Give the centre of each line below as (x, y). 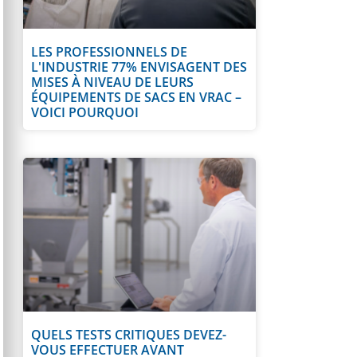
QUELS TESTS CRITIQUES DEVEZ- (129, 335)
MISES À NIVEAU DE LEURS (112, 82)
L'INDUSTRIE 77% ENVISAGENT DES (139, 67)
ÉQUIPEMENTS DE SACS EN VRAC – (136, 98)
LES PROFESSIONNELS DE (109, 52)
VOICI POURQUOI (85, 113)
